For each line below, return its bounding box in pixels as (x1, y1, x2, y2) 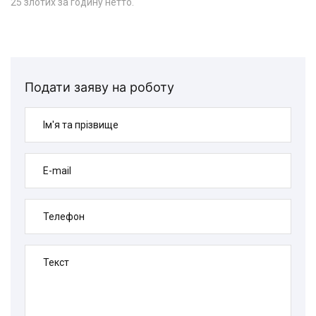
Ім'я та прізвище (43, 119, 119, 130)
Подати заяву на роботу (25, 78, 174, 96)
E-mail (43, 165, 71, 176)
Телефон (43, 211, 85, 222)
